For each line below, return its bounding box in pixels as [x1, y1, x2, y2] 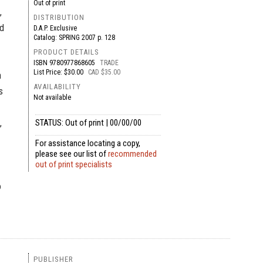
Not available [33, 93, 71, 102]
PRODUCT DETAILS [33, 48, 99, 56]
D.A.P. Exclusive [33, 24, 77, 32]
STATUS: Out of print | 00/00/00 [35, 117, 141, 128]
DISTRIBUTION [33, 13, 85, 22]
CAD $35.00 [87, 68, 120, 76]
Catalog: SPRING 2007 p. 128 [33, 33, 120, 42]
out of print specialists [35, 159, 112, 170]
